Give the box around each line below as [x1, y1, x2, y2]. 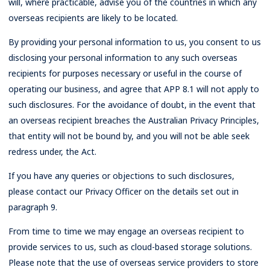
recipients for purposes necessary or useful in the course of [8, 67, 242, 79]
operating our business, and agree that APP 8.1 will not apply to [8, 83, 259, 95]
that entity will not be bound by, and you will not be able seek [8, 130, 250, 142]
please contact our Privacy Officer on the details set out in [8, 186, 239, 197]
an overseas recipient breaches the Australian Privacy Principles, [8, 115, 259, 126]
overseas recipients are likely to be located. [8, 12, 178, 24]
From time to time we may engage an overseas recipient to [8, 225, 244, 237]
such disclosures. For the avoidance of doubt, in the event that [8, 99, 256, 110]
